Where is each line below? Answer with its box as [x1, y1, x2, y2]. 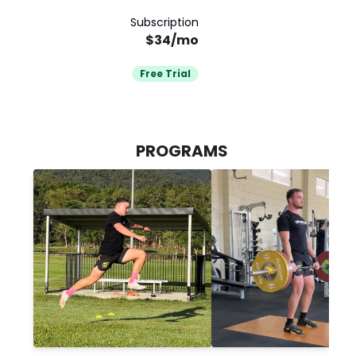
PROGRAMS [135, 139, 228, 162]
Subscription [130, 14, 199, 30]
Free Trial [139, 66, 191, 80]
